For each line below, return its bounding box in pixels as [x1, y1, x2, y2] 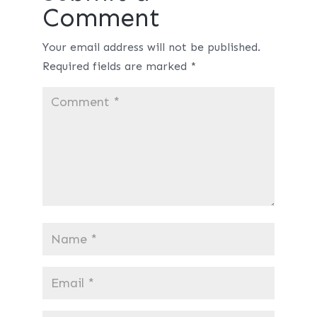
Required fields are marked [42, 59, 190, 73]
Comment [42, 2, 160, 33]
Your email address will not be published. [42, 40, 260, 54]
